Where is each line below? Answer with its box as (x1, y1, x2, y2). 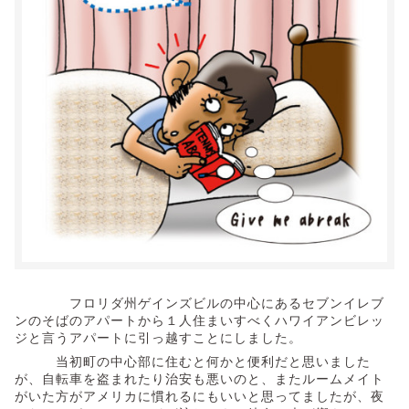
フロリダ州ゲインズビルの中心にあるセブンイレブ (15, 295, 384, 311)
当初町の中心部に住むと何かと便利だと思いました (15, 353, 371, 370)
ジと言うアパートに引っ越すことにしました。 (15, 330, 302, 346)
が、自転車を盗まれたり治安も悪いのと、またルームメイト (15, 371, 384, 387)
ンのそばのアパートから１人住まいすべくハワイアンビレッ (15, 312, 384, 329)
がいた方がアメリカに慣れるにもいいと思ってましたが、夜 (15, 388, 384, 404)
